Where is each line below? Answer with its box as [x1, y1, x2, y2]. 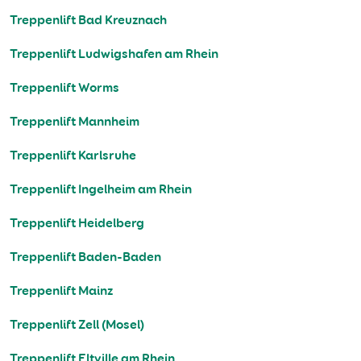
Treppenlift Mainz [10, 282, 113, 300]
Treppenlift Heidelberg [10, 214, 144, 232]
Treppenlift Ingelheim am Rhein [10, 180, 192, 198]
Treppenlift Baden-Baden [10, 248, 161, 266]
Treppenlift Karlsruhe [10, 147, 136, 164]
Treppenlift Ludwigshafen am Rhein [10, 45, 218, 63]
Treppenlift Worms [10, 79, 119, 97]
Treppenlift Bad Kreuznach [10, 11, 167, 29]
